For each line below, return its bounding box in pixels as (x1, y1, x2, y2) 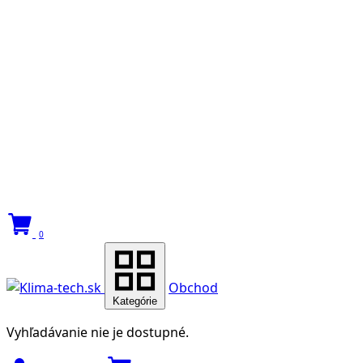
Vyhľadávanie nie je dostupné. (6, 323, 189, 342)
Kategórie (113, 295, 157, 308)
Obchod (169, 279, 218, 297)
